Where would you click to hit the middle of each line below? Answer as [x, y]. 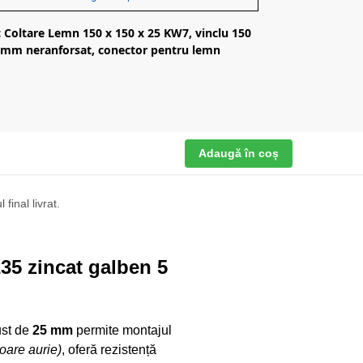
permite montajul [122, 330]
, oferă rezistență [109, 349]
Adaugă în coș [238, 154]
